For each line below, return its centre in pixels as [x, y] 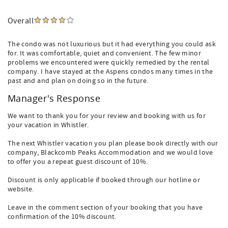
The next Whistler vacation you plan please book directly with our [113, 144]
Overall [21, 21]
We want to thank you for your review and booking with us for [107, 116]
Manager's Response [54, 98]
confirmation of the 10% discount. [62, 217]
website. [21, 189]
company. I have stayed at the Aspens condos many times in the [110, 72]
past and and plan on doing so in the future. [78, 81]
